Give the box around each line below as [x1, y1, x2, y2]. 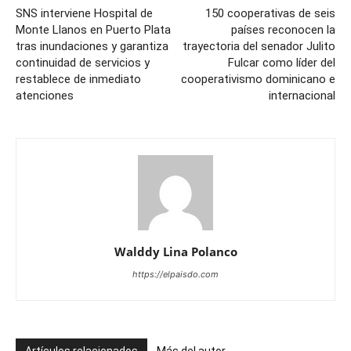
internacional [269, 89, 335, 103]
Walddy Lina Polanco [114, 244, 237, 259]
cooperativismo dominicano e [181, 72, 335, 86]
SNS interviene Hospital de [16, 6, 153, 20]
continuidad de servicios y [16, 56, 150, 70]
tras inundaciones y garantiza [16, 39, 168, 53]
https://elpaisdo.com [132, 269, 219, 280]
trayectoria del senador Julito [183, 39, 335, 53]
